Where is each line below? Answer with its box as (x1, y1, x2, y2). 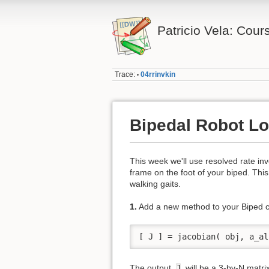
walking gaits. (130, 178, 181, 189)
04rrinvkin (141, 70, 176, 79)
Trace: (115, 70, 136, 79)
